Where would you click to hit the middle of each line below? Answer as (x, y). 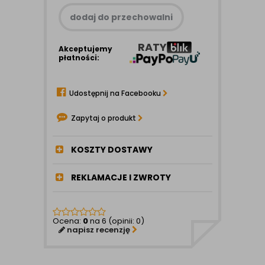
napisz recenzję (98, 230)
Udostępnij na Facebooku (115, 93)
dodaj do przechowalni (121, 17)
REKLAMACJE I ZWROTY (120, 178)
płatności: (79, 57)
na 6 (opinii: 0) (116, 221)
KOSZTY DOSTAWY (111, 150)
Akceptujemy (85, 49)
